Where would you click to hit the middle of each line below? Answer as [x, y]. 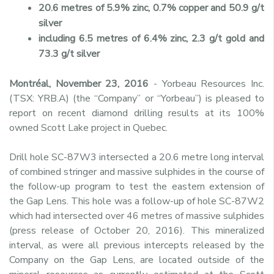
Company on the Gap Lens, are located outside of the [137, 260]
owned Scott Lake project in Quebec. [88, 128]
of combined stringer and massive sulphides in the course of [137, 172]
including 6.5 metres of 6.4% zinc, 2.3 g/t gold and [151, 38]
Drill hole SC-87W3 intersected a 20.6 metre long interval [137, 157]
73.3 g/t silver [69, 54]
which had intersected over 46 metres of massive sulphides [137, 216]
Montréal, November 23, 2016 [81, 83]
